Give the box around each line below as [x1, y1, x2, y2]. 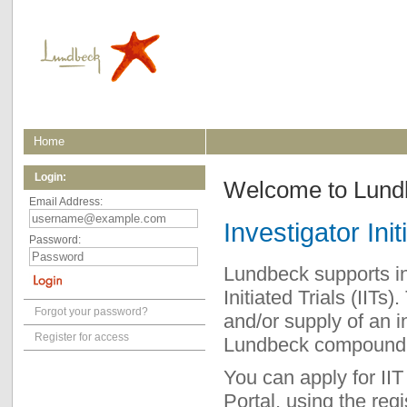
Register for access [35, 331, 129, 343]
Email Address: [29, 195, 103, 208]
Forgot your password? [35, 305, 148, 318]
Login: [35, 171, 66, 184]
